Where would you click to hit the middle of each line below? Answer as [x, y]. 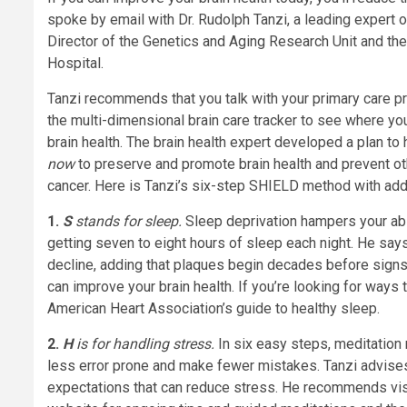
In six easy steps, [274, 344]
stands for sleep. [127, 222]
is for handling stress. [147, 344]
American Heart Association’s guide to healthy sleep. [213, 309]
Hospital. [75, 64]
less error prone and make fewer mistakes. [184, 366]
